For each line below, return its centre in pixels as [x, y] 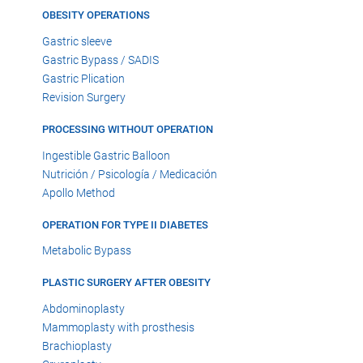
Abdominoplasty [83, 309]
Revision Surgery [84, 97]
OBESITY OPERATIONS [96, 15]
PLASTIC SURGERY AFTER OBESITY [126, 283]
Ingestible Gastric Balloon [106, 155]
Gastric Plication [83, 78]
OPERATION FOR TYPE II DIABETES [125, 224]
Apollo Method [79, 192]
